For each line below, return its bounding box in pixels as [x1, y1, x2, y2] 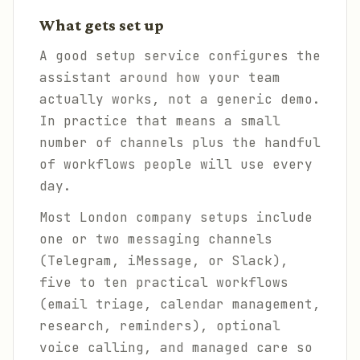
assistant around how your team [39, 69, 280, 86]
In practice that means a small [39, 112, 280, 129]
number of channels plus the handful [39, 134, 321, 151]
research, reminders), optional [39, 317, 280, 334]
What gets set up [39, 17, 164, 34]
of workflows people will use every [39, 156, 313, 173]
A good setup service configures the [39, 47, 321, 64]
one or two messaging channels [39, 231, 272, 247]
